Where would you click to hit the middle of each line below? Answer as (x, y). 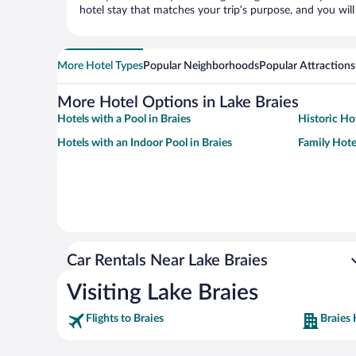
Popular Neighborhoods (201, 66)
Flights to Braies (125, 319)
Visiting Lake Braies (163, 293)
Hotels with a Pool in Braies (124, 120)
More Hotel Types (100, 66)
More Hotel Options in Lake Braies (178, 103)
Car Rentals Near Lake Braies (167, 261)
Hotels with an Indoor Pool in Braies (145, 143)
